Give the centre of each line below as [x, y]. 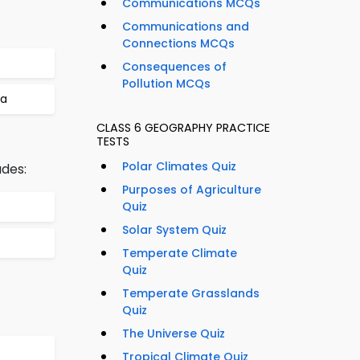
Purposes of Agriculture [192, 190]
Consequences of [174, 67]
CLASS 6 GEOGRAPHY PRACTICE [183, 128]
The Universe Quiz [174, 334]
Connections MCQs [178, 44]
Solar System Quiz [174, 230]
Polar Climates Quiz [179, 167]
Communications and [186, 27]
